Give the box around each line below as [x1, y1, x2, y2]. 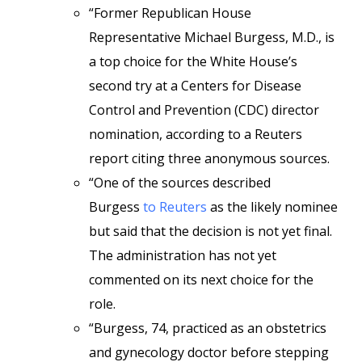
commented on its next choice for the [89, 271, 314, 288]
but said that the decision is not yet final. [89, 222, 332, 240]
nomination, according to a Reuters [89, 125, 302, 143]
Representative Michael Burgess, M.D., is [89, 28, 335, 46]
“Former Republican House [89, 4, 251, 22]
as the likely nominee [207, 198, 338, 216]
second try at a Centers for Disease [89, 77, 301, 95]
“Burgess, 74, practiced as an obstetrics [89, 319, 326, 337]
